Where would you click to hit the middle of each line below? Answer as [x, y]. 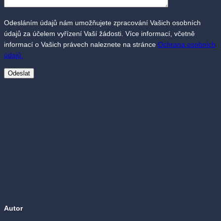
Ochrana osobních [187, 44]
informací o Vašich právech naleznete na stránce [81, 44]
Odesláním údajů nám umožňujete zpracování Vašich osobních [102, 22]
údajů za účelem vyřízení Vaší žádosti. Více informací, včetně [99, 33]
